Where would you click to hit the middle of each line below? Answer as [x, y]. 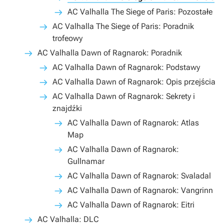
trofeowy [67, 38]
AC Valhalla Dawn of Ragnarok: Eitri [131, 205]
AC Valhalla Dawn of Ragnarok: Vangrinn [140, 190]
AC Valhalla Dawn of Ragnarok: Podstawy [126, 67]
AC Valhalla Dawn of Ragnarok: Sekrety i [124, 96]
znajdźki [67, 108]
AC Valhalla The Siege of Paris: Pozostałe [140, 12]
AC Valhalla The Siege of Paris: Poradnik [123, 26]
